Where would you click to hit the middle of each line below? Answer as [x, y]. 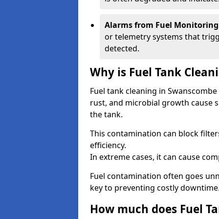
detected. [122, 48]
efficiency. [108, 145]
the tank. [106, 114]
